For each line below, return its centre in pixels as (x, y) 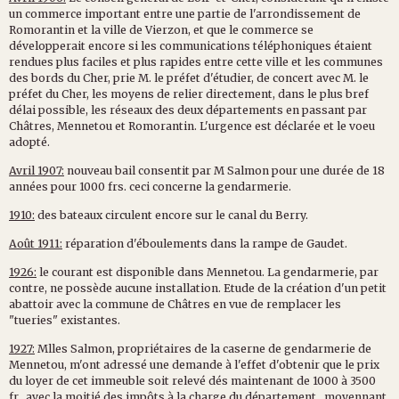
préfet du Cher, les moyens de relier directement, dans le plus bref (189, 94)
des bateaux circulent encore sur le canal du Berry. (171, 215)
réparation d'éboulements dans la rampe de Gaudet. (205, 243)
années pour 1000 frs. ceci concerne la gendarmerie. (150, 186)
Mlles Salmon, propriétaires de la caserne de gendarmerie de (203, 348)
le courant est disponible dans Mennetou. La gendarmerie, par (208, 272)
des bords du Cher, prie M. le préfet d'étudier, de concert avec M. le (189, 77)
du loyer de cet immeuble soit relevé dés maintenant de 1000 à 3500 (192, 380)
